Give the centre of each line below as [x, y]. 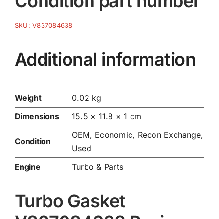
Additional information [105, 59]
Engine [27, 167]
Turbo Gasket [70, 201]
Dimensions [37, 117]
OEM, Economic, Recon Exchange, [138, 135]
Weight [28, 98]
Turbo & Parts [98, 167]
